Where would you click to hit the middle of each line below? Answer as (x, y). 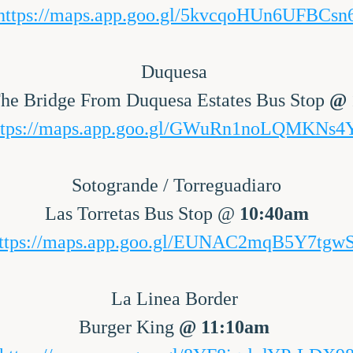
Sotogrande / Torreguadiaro (176, 185)
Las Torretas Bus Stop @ (142, 214)
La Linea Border (176, 299)
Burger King (129, 327)
